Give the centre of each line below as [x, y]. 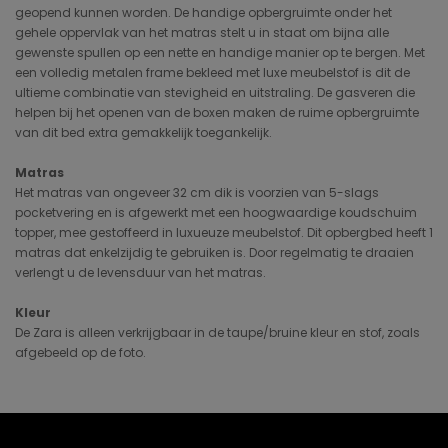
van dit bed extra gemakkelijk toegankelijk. [143, 132]
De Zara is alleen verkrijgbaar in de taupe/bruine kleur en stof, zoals [217, 332]
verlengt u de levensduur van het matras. [140, 272]
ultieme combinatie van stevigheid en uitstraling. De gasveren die [215, 92]
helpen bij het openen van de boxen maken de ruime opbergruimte [217, 112]
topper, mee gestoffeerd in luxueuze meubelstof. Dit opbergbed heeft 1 [224, 232]
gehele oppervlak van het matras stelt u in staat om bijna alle [202, 32]
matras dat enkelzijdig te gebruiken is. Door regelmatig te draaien [214, 252]
